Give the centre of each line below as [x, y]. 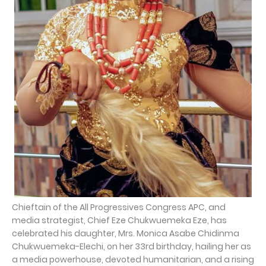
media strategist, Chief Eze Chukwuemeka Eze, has [119, 220]
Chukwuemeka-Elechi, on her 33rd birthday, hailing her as [132, 246]
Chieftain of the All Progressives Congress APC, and [119, 207]
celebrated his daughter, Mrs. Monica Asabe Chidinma [126, 233]
